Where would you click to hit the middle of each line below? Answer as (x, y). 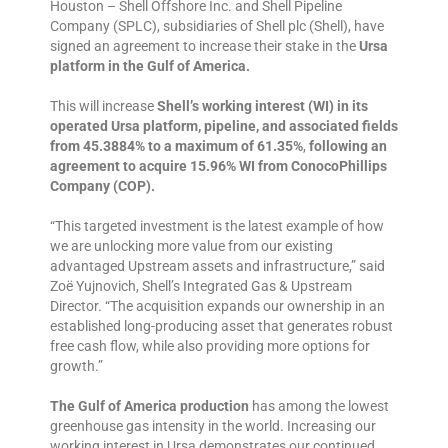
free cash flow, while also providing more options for (210, 346)
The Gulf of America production (149, 406)
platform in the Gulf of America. (150, 66)
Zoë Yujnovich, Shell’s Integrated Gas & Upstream (201, 286)
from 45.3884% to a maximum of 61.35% (176, 146)
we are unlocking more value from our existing (191, 246)
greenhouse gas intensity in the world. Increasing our (213, 426)
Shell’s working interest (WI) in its (262, 106)
